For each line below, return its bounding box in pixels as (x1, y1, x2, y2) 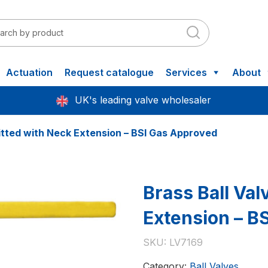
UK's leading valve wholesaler (75, 94, 212, 106)
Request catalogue (65, 66, 154, 78)
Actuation (6, 66, 53, 78)
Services (166, 66, 207, 78)
